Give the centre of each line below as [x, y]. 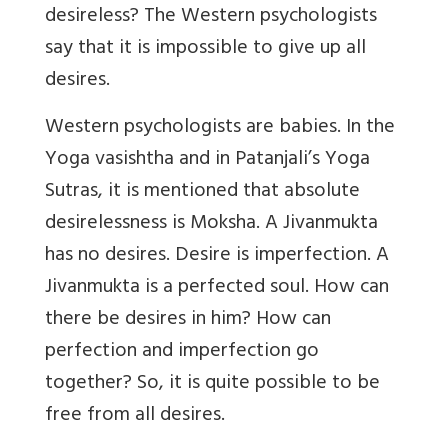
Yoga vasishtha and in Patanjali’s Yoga [207, 160]
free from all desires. [135, 416]
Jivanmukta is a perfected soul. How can [217, 288]
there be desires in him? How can [188, 320]
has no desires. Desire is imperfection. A [217, 256]
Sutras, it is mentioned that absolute [202, 192]
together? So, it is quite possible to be [212, 384]
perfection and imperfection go [182, 352]
